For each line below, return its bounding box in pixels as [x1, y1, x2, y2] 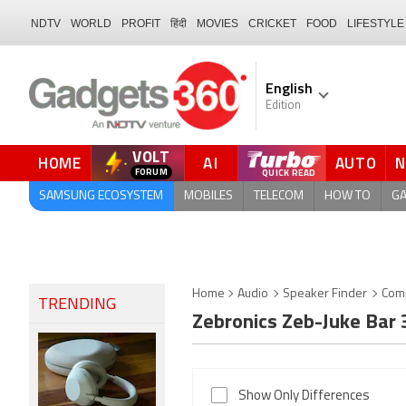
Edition [266, 100, 301, 111]
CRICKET [248, 16, 296, 30]
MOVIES [197, 16, 238, 30]
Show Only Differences [238, 390, 370, 403]
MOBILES [184, 188, 233, 203]
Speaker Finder [283, 287, 367, 301]
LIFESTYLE [347, 16, 404, 30]
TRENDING [38, 296, 116, 314]
